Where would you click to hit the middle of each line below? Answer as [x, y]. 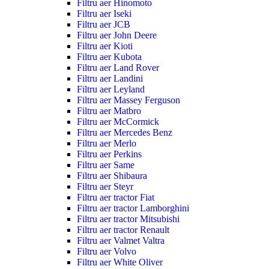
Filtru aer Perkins [109, 154]
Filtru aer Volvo [107, 252]
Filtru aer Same [106, 165]
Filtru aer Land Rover [118, 68]
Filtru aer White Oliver [120, 262]
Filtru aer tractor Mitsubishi [128, 219]
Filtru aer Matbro [109, 111]
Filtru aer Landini [110, 79]
